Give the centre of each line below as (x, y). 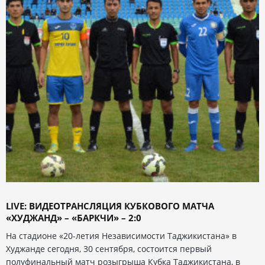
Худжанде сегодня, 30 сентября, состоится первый (109, 249)
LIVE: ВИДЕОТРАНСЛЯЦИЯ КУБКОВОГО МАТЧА (110, 206)
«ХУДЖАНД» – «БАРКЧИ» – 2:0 (74, 218)
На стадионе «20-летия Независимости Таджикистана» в (121, 236)
